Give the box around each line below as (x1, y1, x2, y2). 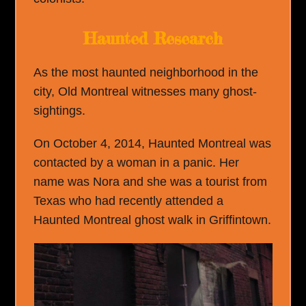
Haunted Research (83, 28, 223, 48)
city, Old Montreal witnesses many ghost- (33, 84, 258, 98)
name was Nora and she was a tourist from (33, 174, 268, 189)
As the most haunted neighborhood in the (33, 65, 259, 79)
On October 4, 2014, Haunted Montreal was (33, 136, 272, 150)
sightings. (33, 103, 86, 117)
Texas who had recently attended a (33, 193, 224, 208)
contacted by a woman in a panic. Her (33, 155, 240, 169)
